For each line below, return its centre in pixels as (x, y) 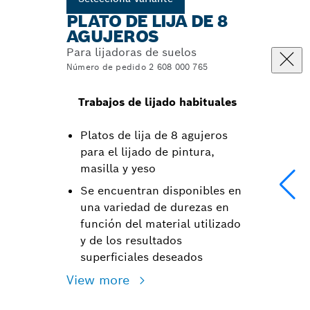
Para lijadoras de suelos (131, 52)
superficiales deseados (142, 257)
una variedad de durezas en (155, 207)
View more (100, 280)
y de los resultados (131, 240)
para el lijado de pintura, (147, 152)
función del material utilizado (161, 224)
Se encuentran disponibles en (161, 191)
